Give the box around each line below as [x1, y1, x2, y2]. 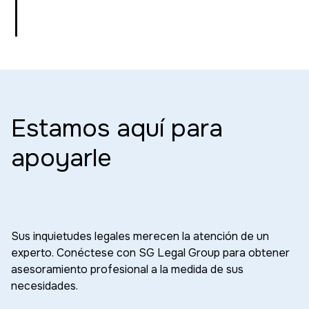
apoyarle [11, 141, 112, 174]
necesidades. [11, 278, 78, 293]
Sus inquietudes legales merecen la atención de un [11, 228, 269, 243]
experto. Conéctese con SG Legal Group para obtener [11, 245, 290, 260]
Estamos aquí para [11, 112, 223, 144]
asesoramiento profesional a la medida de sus [11, 261, 243, 277]
